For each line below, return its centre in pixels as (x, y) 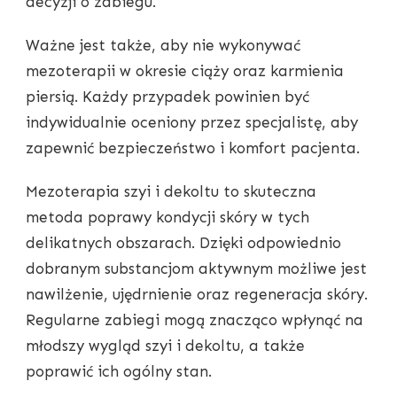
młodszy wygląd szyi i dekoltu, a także (165, 346)
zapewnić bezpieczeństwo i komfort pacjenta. (193, 148)
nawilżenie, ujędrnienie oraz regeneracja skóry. (197, 295)
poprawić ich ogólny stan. (119, 372)
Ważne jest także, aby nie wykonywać (163, 46)
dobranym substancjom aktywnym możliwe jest (196, 269)
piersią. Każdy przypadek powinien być (167, 97)
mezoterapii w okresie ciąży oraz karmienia (185, 71)
